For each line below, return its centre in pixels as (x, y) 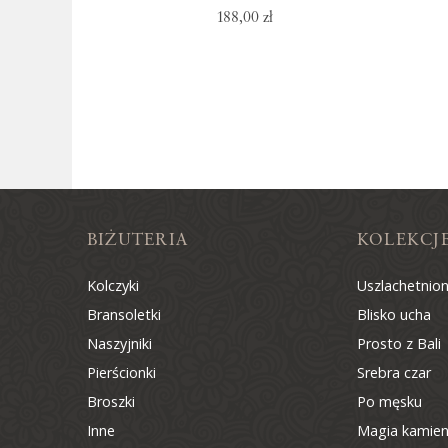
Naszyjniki (119, 344)
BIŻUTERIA (138, 240)
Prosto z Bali (399, 344)
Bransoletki (124, 315)
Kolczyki (113, 286)
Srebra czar (394, 373)
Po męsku (389, 402)
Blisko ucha (394, 315)
